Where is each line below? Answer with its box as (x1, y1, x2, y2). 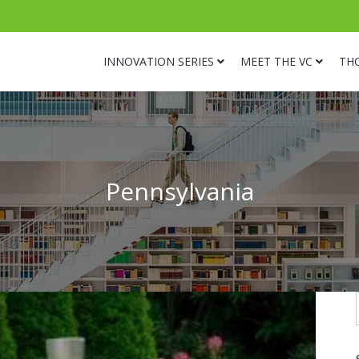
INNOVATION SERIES (103, 54, 214, 69)
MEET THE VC (240, 54, 313, 69)
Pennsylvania (105, 175, 254, 208)
